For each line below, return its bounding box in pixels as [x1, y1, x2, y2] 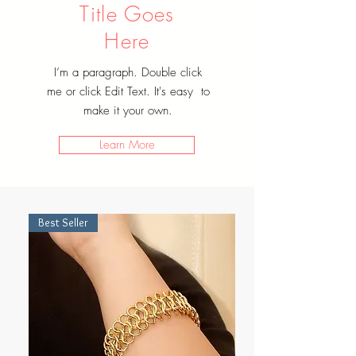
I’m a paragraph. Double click [54, 64, 202, 81]
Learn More [99, 137, 155, 153]
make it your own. [83, 103, 172, 119]
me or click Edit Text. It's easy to [46, 83, 210, 100]
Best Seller [38, 215, 88, 230]
